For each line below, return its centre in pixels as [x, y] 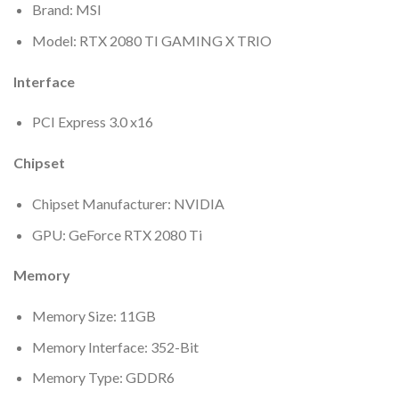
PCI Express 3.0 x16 [92, 122]
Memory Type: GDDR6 [103, 378]
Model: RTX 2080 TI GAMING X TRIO [151, 40]
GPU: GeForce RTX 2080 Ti [117, 234]
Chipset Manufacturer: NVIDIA [128, 203]
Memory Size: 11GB [94, 316]
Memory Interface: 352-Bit [115, 346]
